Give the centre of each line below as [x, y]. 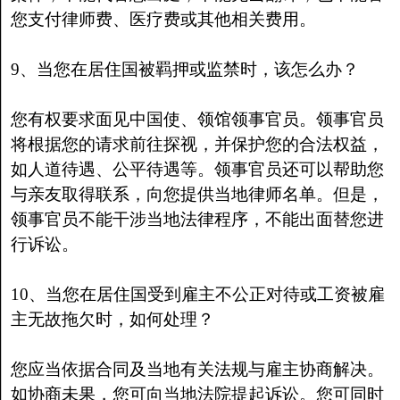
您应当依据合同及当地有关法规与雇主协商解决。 [197, 369]
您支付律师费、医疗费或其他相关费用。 [163, 19]
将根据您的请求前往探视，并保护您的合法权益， [197, 144]
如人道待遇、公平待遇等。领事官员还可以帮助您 [197, 169]
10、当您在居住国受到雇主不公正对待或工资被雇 [197, 294]
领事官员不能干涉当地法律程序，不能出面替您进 [197, 219]
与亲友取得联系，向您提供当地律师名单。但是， [197, 194]
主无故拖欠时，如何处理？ [112, 319]
